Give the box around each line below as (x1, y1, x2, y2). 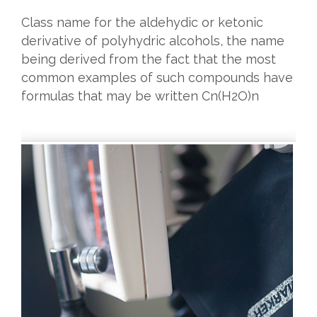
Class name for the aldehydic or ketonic (21, 14, 263, 30)
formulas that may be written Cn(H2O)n (21, 88, 259, 103)
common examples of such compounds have (21, 69, 293, 85)
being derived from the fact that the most (21, 51, 276, 67)
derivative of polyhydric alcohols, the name (21, 33, 284, 48)
